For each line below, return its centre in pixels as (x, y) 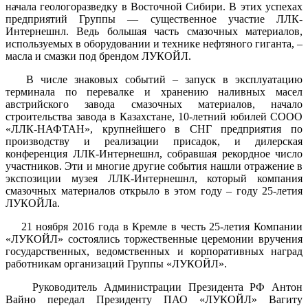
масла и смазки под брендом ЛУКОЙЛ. (98, 56)
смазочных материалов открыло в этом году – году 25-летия (154, 190)
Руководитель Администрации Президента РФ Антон (154, 287)
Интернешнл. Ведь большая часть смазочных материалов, (154, 31)
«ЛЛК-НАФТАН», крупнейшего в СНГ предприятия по (154, 129)
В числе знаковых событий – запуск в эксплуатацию (154, 79)
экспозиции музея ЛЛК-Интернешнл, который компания (154, 178)
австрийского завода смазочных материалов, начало (154, 104)
